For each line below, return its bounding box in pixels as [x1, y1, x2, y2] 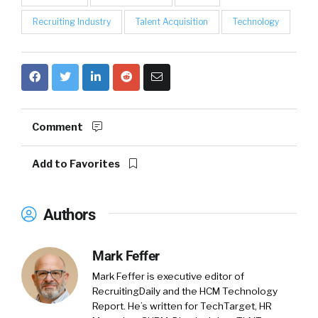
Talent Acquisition [136, 16, 208, 27]
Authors [40, 204, 95, 224]
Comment [32, 120, 85, 133]
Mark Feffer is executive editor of [92, 270, 244, 282]
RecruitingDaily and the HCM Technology [92, 285, 278, 297]
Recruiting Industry [33, 16, 111, 27]
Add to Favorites [32, 157, 122, 170]
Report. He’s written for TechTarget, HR [92, 300, 272, 312]
